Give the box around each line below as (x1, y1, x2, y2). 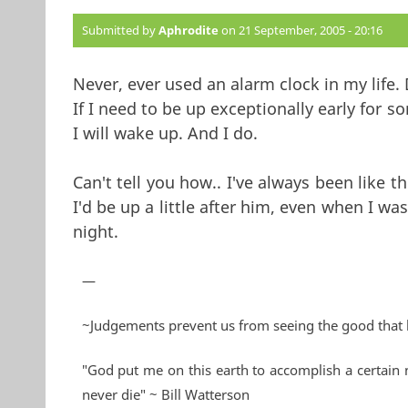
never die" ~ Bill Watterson (81, 384, 250, 403)
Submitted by (81, 21, 158, 38)
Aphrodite (158, 21, 219, 38)
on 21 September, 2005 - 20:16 (218, 21, 382, 38)
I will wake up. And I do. (72, 121, 258, 144)
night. (72, 219, 118, 242)
